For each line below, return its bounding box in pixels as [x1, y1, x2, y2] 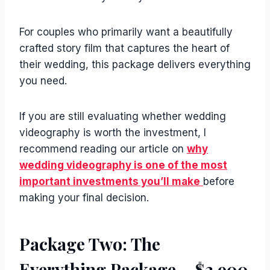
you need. [19, 75, 67, 87]
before [203, 175, 234, 187]
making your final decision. [19, 192, 149, 204]
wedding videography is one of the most [19, 159, 227, 171]
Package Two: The [19, 233, 160, 255]
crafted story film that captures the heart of [19, 42, 230, 54]
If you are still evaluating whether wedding [19, 110, 226, 122]
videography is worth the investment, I [19, 127, 206, 139]
